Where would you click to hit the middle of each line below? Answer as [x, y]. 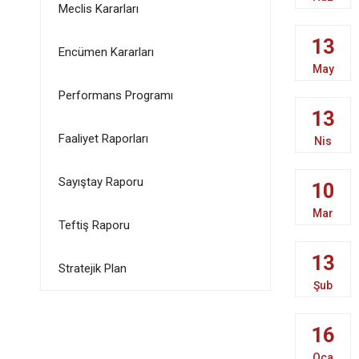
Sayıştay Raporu [101, 182]
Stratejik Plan [92, 268]
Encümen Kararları [106, 52]
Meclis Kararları [98, 9]
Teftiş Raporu [94, 225]
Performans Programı [115, 95]
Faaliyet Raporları [103, 139]
